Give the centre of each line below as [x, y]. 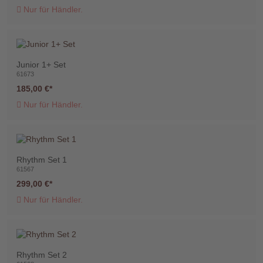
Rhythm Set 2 [42, 255]
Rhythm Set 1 [42, 160]
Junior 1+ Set [41, 65]
